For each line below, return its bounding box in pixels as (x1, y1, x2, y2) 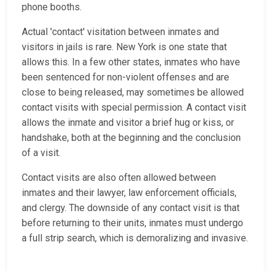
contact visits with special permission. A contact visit (22, 102, 246, 114)
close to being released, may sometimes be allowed (22, 87, 244, 99)
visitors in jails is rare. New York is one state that (22, 41, 227, 53)
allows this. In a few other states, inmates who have (22, 56, 240, 68)
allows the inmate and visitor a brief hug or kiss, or (22, 117, 234, 129)
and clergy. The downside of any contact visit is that (22, 202, 240, 214)
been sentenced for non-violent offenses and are (22, 71, 229, 83)
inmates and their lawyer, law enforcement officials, (22, 187, 237, 199)
